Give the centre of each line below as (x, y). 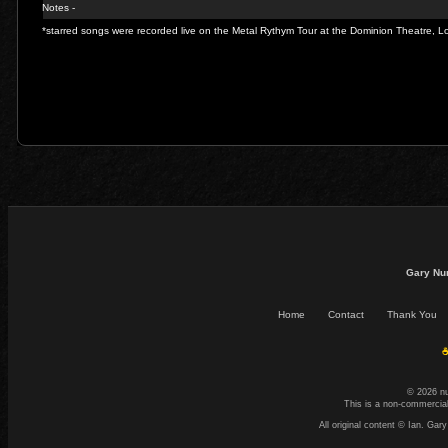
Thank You (412, 315)
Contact (346, 315)
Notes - (59, 7)
